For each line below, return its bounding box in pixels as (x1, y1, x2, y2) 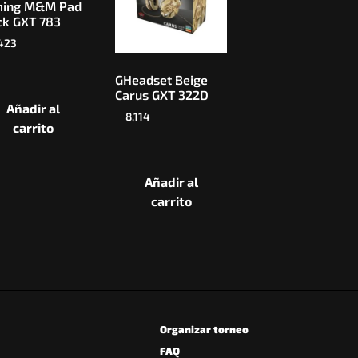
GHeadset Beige (115, 71, 208, 87)
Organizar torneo (160, 322, 249, 336)
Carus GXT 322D (115, 86, 209, 102)
